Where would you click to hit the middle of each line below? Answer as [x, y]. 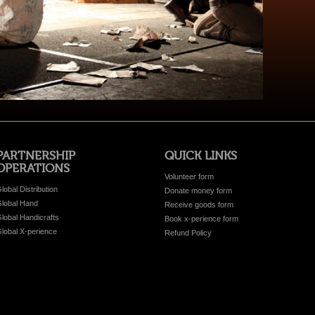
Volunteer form [189, 176]
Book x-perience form [201, 218]
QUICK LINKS [201, 155]
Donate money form [198, 190]
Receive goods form [199, 204]
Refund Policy [188, 232]
